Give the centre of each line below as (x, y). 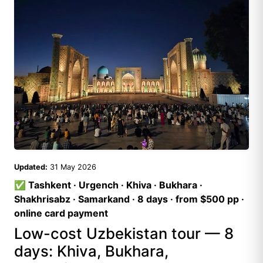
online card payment (61, 213)
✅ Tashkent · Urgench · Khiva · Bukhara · (108, 185)
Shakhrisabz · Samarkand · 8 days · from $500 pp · (129, 199)
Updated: (31, 167)
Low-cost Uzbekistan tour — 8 (124, 233)
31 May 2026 (73, 167)
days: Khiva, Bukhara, (91, 251)
